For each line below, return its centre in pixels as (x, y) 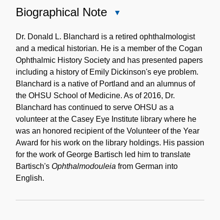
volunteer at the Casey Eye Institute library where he (106, 119)
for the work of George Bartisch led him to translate (103, 154)
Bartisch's (34, 166)
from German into (147, 166)
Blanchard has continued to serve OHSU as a (95, 107)
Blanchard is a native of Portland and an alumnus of (105, 83)
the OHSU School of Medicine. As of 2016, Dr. (95, 95)
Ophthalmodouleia (84, 166)
